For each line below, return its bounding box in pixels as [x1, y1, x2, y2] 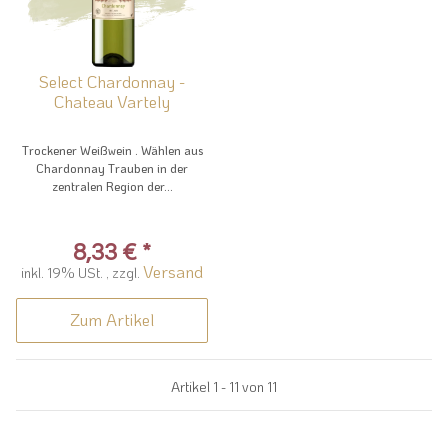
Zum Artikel [70, 307, 154, 330]
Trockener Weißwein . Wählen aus [21, 141, 203, 158]
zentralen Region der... [51, 177, 173, 194]
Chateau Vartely [54, 89, 170, 112]
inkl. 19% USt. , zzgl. [21, 262, 143, 282]
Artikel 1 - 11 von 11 [171, 376, 277, 396]
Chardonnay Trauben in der [36, 159, 188, 176]
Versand [143, 259, 203, 282]
